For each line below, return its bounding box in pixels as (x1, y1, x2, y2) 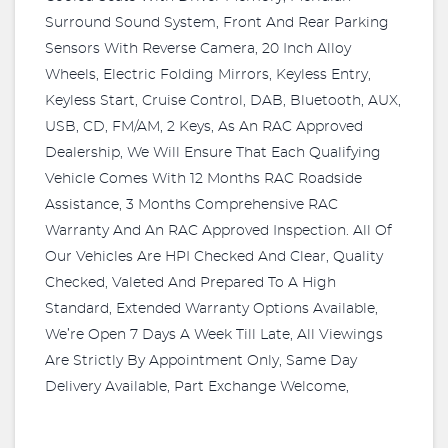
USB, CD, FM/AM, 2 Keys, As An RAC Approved (45, 120, 363, 134)
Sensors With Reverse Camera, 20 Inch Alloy (45, 42, 351, 56)
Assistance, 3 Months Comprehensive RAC (45, 198, 338, 212)
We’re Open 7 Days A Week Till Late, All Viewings (45, 328, 383, 342)
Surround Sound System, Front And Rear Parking (45, 16, 389, 30)
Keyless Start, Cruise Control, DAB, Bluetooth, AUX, (45, 94, 401, 108)
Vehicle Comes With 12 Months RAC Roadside (45, 172, 362, 186)
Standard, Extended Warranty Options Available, (45, 302, 378, 316)
